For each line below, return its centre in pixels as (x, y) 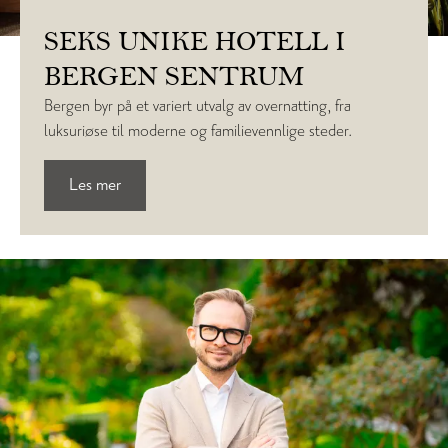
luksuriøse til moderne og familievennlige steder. (198, 130)
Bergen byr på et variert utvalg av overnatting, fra (197, 105)
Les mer (95, 184)
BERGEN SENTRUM (174, 75)
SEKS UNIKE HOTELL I (195, 40)
